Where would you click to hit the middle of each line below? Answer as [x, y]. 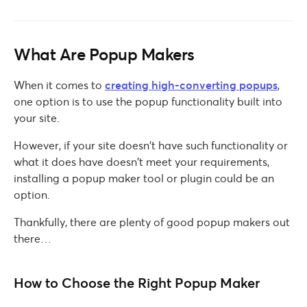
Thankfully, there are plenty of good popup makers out [152, 222]
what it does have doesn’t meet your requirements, [142, 161]
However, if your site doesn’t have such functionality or [151, 145]
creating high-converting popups [191, 85]
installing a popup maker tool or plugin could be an [144, 178]
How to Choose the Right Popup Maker [137, 283]
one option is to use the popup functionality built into [148, 101]
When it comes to [59, 85]
